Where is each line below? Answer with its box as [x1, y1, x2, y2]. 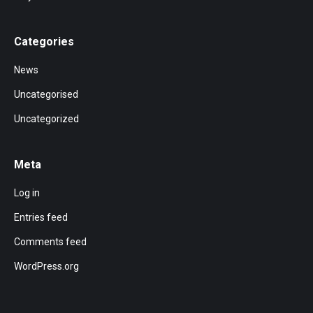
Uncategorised [14, 89, 78, 101]
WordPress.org [14, 261, 79, 272]
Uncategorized [14, 113, 79, 125]
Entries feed [14, 212, 68, 224]
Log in [14, 187, 40, 199]
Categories [14, 35, 74, 49]
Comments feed [14, 236, 87, 248]
